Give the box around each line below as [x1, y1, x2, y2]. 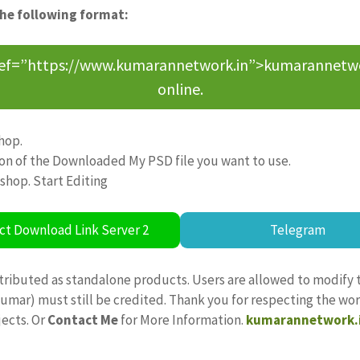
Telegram [270, 220, 326, 239]
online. [157, 79, 203, 100]
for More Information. [118, 310, 246, 329]
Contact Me [47, 310, 118, 329]
